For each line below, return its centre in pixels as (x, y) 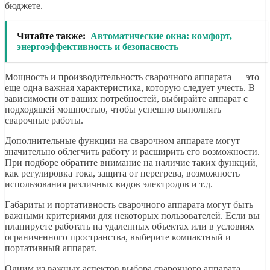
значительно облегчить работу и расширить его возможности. (132, 152)
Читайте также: (51, 36)
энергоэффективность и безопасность (98, 47)
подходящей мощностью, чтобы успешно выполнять (113, 110)
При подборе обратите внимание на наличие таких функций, (131, 163)
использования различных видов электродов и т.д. (109, 184)
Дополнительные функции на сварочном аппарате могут (122, 141)
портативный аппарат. (51, 248)
